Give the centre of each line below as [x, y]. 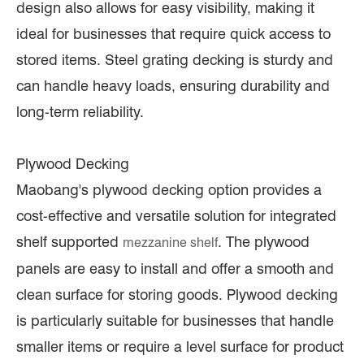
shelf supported [69, 242]
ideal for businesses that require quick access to [173, 34]
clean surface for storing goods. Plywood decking [177, 295]
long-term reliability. [80, 112]
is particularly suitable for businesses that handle [175, 321]
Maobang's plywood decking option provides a [169, 190]
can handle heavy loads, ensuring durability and [173, 86]
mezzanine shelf [170, 243]
